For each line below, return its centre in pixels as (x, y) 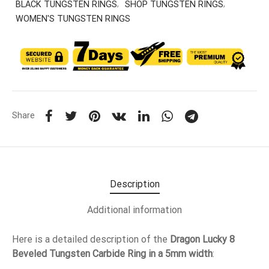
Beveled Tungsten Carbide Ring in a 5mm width (112, 253)
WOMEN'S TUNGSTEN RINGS (73, 19)
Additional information (134, 210)
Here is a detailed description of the (91, 239)
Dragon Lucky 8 (202, 239)
